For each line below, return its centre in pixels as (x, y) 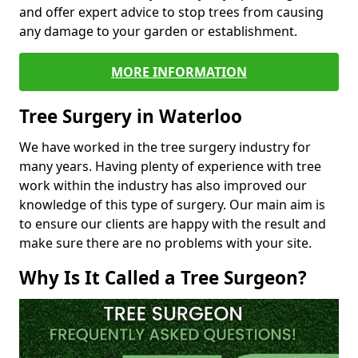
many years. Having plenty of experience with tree (170, 166)
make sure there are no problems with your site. (165, 243)
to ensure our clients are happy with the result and (173, 223)
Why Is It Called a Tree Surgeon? (163, 277)
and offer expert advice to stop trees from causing (171, 12)
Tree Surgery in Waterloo (131, 116)
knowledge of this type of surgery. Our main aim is (172, 204)
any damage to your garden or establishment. (160, 31)
